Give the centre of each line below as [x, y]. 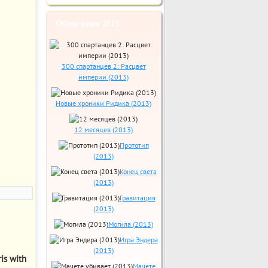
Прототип [134, 145]
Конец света [138, 171]
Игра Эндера [138, 240]
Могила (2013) [131, 224]
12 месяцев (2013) [103, 130]
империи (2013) [103, 77]
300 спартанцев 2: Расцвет [103, 66]
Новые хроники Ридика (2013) [103, 103]
